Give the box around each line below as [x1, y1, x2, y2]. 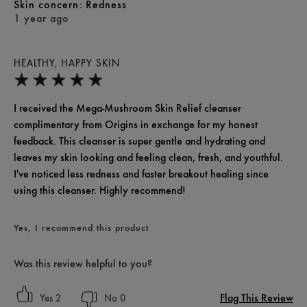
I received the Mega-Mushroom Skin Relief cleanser [14, 101, 241, 115]
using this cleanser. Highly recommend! [14, 184, 186, 197]
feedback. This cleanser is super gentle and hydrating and [14, 134, 265, 148]
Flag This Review [220, 291, 293, 305]
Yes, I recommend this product [14, 222, 149, 234]
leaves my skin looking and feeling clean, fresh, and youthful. [14, 151, 283, 164]
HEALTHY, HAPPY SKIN [14, 58, 120, 70]
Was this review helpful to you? [14, 257, 152, 271]
